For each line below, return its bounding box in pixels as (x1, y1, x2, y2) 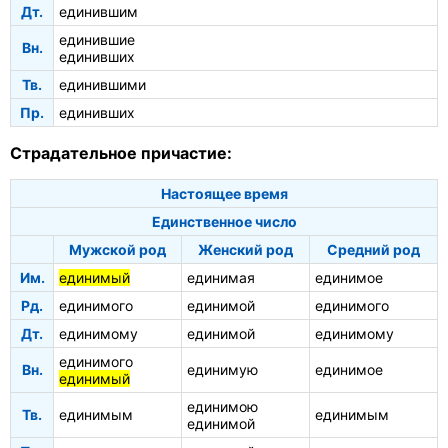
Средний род (327, 241, 420, 259)
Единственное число (151, 213, 297, 231)
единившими (59, 76, 146, 94)
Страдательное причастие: (10, 143, 232, 164)
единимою (187, 398, 258, 416)
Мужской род (69, 241, 166, 259)
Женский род (198, 241, 293, 259)
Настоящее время (160, 185, 288, 203)
